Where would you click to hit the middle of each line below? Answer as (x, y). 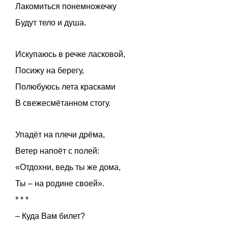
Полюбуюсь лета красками (65, 87)
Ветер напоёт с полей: (57, 151)
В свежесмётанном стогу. (63, 103)
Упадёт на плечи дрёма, (60, 135)
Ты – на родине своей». (60, 184)
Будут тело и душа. (51, 23)
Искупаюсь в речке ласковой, (70, 54)
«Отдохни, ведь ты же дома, (68, 167)
